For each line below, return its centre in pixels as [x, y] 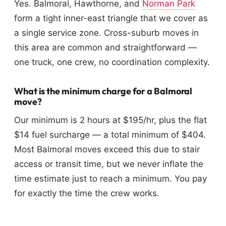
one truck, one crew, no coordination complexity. [112, 62]
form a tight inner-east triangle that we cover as [111, 18]
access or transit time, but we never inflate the [109, 164]
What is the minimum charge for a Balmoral [103, 91]
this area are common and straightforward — [105, 48]
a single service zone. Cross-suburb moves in [106, 33]
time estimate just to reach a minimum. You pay [110, 179]
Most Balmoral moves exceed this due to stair [107, 150]
